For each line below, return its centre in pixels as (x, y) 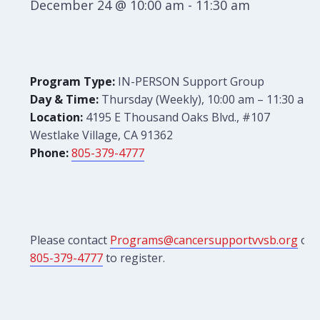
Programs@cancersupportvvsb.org (204, 240)
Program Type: (73, 81)
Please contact (70, 240)
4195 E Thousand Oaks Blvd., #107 (177, 117)
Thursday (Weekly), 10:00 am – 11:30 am (206, 99)
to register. (134, 258)
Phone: (50, 153)
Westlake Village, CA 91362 (102, 135)
